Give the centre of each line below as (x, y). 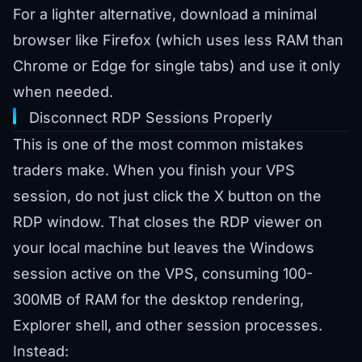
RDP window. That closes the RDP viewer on (168, 222)
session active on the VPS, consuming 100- (163, 274)
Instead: (41, 351)
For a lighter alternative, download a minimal (165, 15)
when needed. (63, 92)
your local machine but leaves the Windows (164, 248)
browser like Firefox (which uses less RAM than (178, 40)
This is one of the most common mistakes (158, 145)
